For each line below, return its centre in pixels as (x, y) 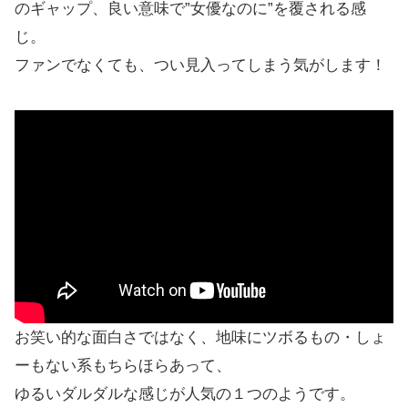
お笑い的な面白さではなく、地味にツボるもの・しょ (200, 338)
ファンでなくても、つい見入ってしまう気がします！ (200, 66)
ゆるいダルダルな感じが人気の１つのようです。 (185, 394)
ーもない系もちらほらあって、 (123, 366)
